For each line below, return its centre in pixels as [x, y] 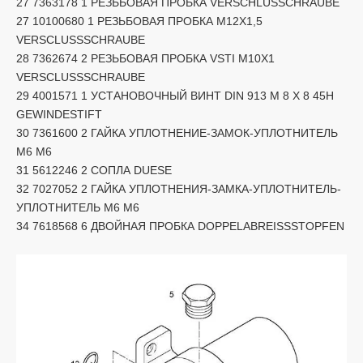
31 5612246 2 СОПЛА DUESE [94, 170]
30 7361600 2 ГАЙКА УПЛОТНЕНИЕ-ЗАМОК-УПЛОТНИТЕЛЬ [177, 132]
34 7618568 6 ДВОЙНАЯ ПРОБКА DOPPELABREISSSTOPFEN [180, 226]
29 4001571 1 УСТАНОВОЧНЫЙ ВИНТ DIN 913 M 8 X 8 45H [175, 95]
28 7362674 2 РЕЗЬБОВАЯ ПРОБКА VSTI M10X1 [145, 58]
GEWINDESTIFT [59, 114]
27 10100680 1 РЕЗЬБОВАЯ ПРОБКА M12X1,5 [139, 21]
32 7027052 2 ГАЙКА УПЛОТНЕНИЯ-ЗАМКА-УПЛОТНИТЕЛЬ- [179, 188]
